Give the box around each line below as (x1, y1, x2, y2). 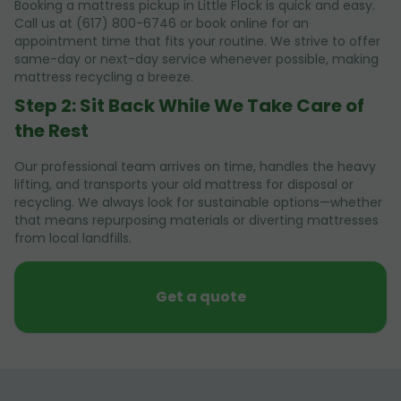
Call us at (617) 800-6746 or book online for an (14, 13, 309, 32)
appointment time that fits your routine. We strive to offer (14, 31, 380, 50)
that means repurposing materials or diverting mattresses (14, 210, 379, 229)
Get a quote (155, 286, 246, 307)
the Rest (14, 117, 89, 143)
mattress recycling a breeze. (14, 67, 193, 86)
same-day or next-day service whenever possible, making (14, 49, 379, 68)
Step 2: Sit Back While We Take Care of (14, 92, 364, 118)
